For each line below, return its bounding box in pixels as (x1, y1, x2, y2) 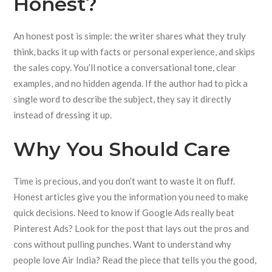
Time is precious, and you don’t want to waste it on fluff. (13, 175, 236, 186)
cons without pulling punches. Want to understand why (13, 239, 232, 250)
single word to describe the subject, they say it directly (13, 93, 232, 104)
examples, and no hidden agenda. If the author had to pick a (13, 78, 248, 89)
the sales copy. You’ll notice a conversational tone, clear (13, 62, 237, 73)
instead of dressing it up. (13, 109, 112, 120)
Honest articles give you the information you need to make (13, 191, 249, 202)
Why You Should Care (13, 137, 230, 161)
